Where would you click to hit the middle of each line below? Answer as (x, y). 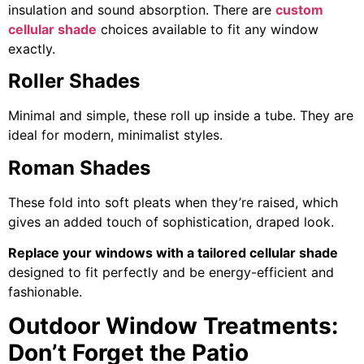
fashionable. (45, 292)
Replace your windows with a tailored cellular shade (173, 253)
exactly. (32, 48)
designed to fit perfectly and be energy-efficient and (171, 273)
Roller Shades (74, 81)
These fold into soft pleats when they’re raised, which (173, 202)
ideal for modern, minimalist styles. (115, 135)
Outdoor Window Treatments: (173, 326)
